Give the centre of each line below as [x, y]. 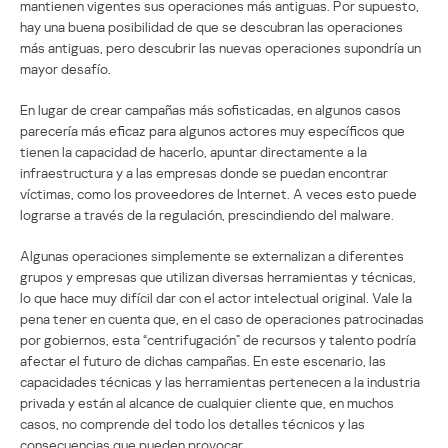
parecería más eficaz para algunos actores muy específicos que [212, 130]
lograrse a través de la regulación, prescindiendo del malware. [207, 214]
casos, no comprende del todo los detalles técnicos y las [192, 423]
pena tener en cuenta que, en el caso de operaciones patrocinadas [222, 318]
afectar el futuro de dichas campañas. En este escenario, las [203, 360]
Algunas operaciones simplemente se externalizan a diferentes [212, 255]
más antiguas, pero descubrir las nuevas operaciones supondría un [220, 47]
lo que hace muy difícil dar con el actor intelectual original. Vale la [216, 297]
